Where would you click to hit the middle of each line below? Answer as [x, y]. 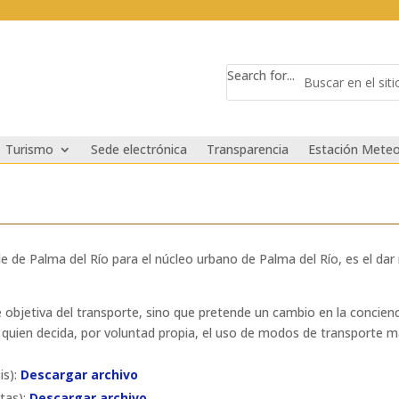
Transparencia [248, 149]
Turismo [30, 149]
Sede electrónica [139, 149]
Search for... [261, 75]
